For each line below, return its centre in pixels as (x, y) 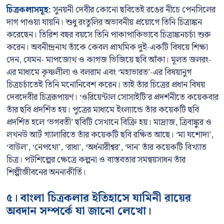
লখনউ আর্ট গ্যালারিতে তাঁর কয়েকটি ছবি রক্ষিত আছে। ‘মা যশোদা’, (110, 135)
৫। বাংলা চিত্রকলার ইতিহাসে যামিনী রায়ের (99, 198)
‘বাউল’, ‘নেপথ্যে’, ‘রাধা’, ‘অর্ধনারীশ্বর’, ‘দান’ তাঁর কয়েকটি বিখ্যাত (106, 147)
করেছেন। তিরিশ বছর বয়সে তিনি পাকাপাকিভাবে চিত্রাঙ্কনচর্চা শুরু (109, 35)
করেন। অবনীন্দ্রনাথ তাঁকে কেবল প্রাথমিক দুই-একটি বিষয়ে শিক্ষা (107, 47)
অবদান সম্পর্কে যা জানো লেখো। (79, 211)
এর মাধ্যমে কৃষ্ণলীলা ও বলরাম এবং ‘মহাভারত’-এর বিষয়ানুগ (99, 72)
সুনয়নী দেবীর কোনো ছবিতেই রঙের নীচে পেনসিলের (133, 10)
